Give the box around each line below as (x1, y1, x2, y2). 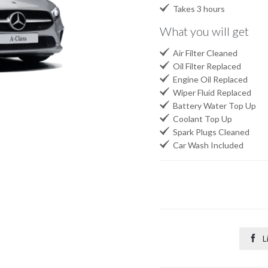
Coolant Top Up (169, 114, 232, 124)
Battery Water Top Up (169, 100, 256, 111)
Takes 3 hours (169, 4, 225, 14)
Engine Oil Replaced (169, 74, 248, 85)
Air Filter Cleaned (169, 48, 237, 59)
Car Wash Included (169, 140, 243, 151)
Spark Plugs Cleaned (169, 127, 249, 138)
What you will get (159, 24, 249, 39)
